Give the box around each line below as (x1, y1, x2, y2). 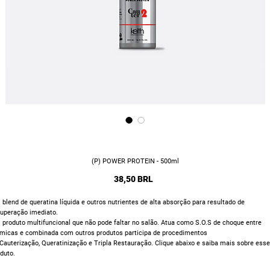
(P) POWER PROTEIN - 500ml (91, 157, 179, 165)
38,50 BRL (114, 174, 153, 184)
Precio (152, 174, 177, 183)
